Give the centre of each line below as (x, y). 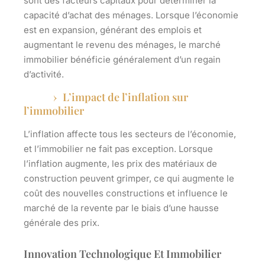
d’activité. (44, 75)
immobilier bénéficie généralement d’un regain (122, 60)
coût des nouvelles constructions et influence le (126, 193)
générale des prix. (62, 223)
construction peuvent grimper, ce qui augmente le (129, 179)
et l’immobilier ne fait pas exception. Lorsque (118, 149)
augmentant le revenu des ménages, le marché (122, 45)
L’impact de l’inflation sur (125, 97)
